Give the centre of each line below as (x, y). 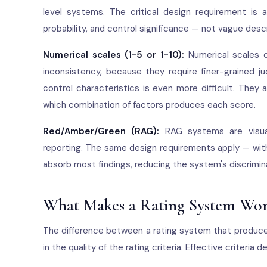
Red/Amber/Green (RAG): (101, 131)
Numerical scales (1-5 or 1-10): (114, 55)
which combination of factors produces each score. (149, 105)
